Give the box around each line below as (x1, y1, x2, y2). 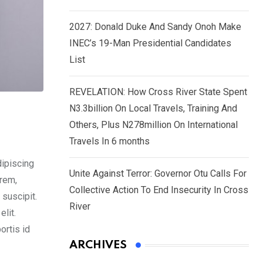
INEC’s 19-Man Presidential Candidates (69, 38, 231, 49)
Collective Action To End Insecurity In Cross (69, 184, 248, 196)
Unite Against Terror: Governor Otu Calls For (69, 168, 247, 180)
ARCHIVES (69, 240, 127, 251)
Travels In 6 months (69, 136, 150, 147)
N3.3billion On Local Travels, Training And (69, 103, 237, 114)
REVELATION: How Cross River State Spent (69, 86, 247, 98)
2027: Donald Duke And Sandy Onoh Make (69, 21, 241, 33)
